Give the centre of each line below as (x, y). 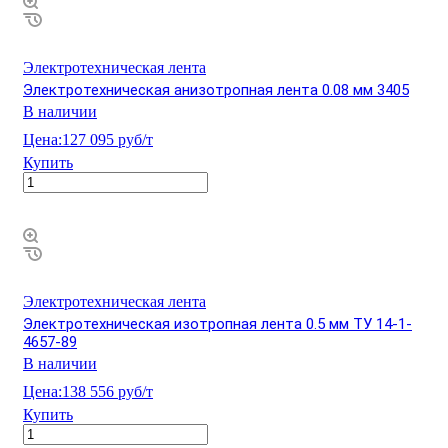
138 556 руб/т (107, 392)
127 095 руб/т (107, 140)
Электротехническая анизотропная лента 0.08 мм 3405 (216, 90)
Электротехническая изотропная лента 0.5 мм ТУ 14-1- (217, 324)
